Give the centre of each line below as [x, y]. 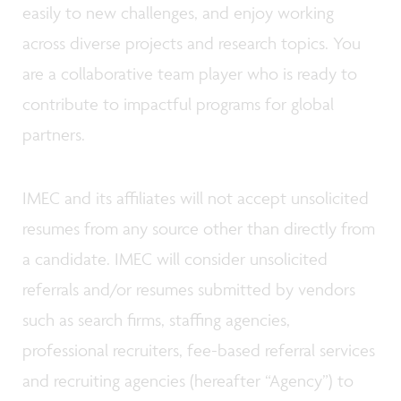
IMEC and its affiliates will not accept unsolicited [196, 198]
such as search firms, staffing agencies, [156, 320]
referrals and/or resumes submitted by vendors [189, 290]
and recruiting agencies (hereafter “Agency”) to [188, 381]
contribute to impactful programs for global [178, 103]
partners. [56, 134]
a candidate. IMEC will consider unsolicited [175, 259]
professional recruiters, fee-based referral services [199, 350]
